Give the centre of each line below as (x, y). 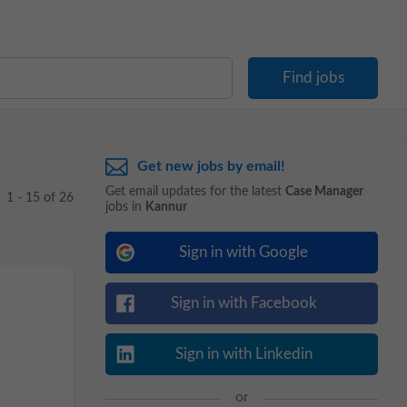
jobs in (125, 207)
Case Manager (324, 192)
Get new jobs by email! (211, 166)
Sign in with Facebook (243, 303)
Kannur (166, 207)
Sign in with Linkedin (243, 354)
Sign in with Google (243, 252)
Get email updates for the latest (195, 192)
